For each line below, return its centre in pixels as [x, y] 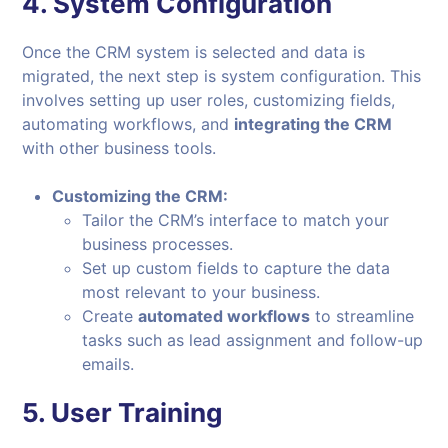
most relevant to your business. [201, 292]
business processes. [158, 244]
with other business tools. [119, 148]
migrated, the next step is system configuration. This [222, 76]
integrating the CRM [313, 124]
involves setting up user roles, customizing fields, [209, 100]
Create [110, 316]
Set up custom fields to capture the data [236, 268]
